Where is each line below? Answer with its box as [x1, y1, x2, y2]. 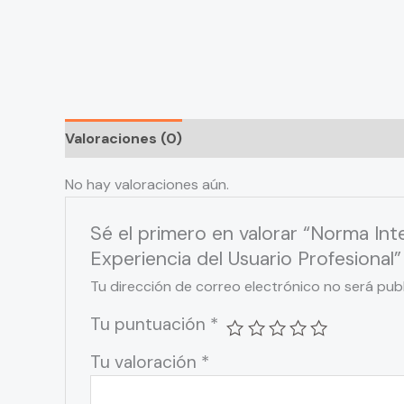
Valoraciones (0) [65, 129, 182, 149]
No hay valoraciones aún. [65, 175, 229, 195]
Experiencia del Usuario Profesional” [89, 246, 401, 271]
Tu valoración [89, 351, 201, 373]
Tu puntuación [89, 313, 210, 335]
